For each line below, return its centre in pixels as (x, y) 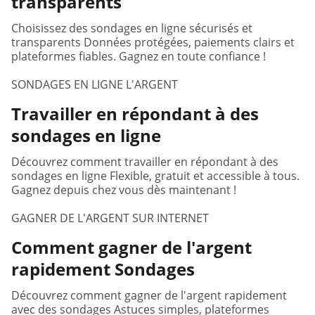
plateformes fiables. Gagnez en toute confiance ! (139, 56)
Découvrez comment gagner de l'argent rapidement (149, 295)
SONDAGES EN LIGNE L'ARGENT (95, 84)
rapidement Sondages (103, 269)
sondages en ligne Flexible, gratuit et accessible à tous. (155, 176)
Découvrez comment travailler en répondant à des (145, 162)
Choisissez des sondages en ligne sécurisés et (132, 28)
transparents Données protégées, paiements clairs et (153, 42)
